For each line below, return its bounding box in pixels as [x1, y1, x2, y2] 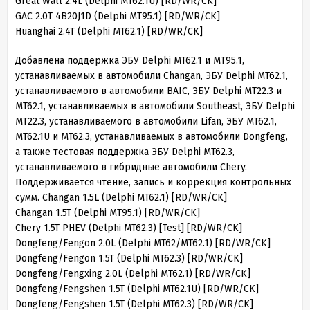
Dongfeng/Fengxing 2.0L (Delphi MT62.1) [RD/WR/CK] [15, 268, 250, 280]
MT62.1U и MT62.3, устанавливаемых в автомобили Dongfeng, [15, 131, 288, 143]
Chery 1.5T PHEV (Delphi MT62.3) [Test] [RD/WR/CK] [15, 222, 242, 234]
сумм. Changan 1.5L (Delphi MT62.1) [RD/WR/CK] [15, 192, 227, 203]
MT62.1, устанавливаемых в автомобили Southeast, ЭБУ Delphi [15, 100, 295, 112]
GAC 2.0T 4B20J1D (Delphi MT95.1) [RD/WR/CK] [15, 10, 220, 22]
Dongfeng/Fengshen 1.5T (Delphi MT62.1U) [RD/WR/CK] [15, 283, 259, 295]
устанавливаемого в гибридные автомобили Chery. [15, 161, 247, 173]
